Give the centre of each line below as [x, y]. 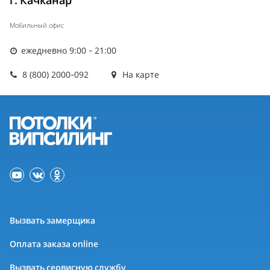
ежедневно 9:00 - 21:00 [68, 51]
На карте [140, 75]
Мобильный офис [37, 25]
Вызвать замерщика [52, 221]
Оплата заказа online [54, 244]
